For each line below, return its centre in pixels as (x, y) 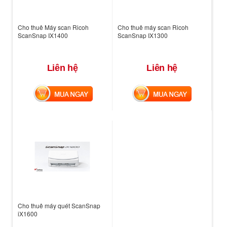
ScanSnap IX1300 (142, 35)
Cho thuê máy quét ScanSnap (59, 205)
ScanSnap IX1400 (43, 35)
